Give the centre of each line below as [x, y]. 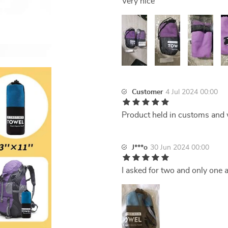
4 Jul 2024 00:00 [192, 92]
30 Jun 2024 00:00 [180, 148]
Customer [147, 92]
